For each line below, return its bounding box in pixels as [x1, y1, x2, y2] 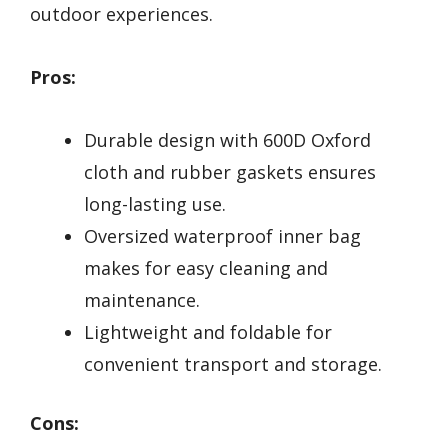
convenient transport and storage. [84, 351, 382, 376]
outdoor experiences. [30, 2, 213, 27]
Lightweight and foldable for [84, 319, 332, 344]
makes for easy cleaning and [84, 255, 328, 280]
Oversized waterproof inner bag [84, 223, 361, 248]
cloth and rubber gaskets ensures [84, 159, 376, 184]
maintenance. [84, 287, 200, 312]
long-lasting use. [84, 191, 226, 216]
